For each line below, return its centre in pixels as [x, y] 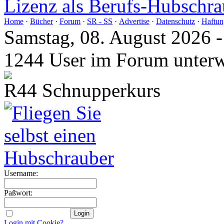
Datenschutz [175, 21]
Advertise [134, 21]
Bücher [41, 21]
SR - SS [100, 21]
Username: [21, 173]
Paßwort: [18, 192]
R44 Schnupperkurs [82, 90]
